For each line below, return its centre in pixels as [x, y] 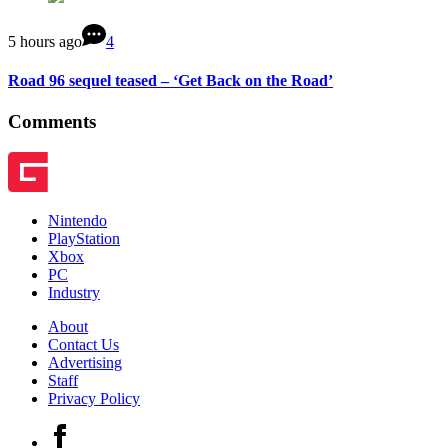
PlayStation [84, 238]
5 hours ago [45, 41]
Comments [52, 122]
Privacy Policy [94, 398]
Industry [74, 292]
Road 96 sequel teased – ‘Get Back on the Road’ [170, 80]
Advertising [85, 362]
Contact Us [83, 344]
